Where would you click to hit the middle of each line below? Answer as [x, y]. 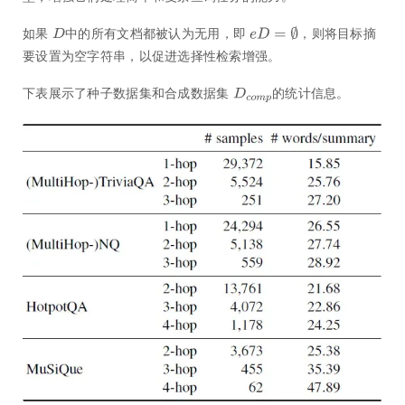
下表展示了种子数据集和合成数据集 [126, 93]
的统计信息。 [311, 93]
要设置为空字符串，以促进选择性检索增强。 [152, 56]
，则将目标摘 [338, 33]
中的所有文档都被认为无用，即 [156, 33]
